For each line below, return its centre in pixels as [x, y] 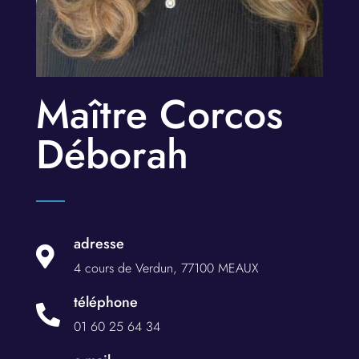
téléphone [105, 302]
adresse [99, 243]
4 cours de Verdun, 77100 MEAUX [166, 268]
